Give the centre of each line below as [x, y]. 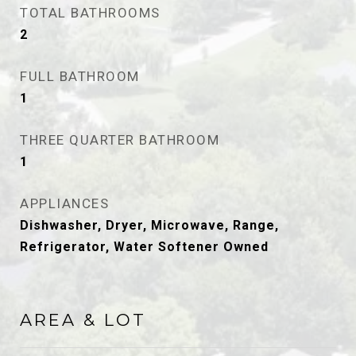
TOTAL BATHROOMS [90, 13]
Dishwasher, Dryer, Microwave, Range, [149, 225]
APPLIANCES [64, 203]
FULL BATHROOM [80, 76]
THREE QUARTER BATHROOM [120, 140]
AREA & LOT [83, 320]
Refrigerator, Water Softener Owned [144, 247]
